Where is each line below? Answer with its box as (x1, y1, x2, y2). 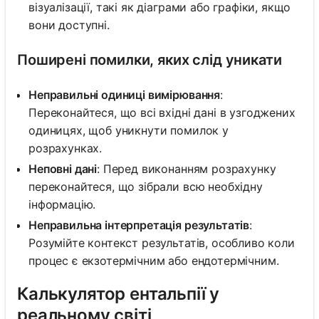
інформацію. (28, 197, 96, 211)
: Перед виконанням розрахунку (97, 161, 276, 176)
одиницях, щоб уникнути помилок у (28, 122, 229, 137)
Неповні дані (28, 161, 98, 176)
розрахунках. (28, 140, 103, 155)
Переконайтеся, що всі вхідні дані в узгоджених (28, 105, 296, 120)
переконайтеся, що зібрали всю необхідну (28, 179, 263, 194)
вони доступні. (28, 17, 110, 32)
